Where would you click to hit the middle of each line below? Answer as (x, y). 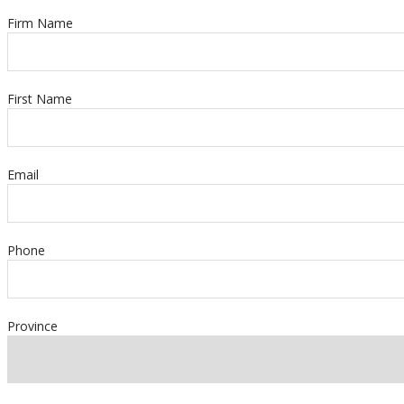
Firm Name (40, 23)
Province (32, 326)
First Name (40, 99)
